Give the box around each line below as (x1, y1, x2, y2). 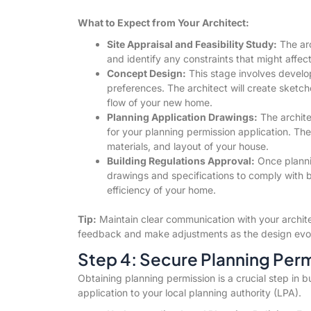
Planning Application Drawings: (106, 110, 258, 123)
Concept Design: (106, 67, 186, 79)
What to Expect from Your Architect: (77, 16, 249, 28)
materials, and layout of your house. (106, 140, 269, 152)
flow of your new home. (106, 96, 212, 108)
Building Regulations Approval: (106, 154, 255, 167)
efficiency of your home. (106, 183, 216, 196)
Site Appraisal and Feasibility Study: (106, 37, 277, 50)
